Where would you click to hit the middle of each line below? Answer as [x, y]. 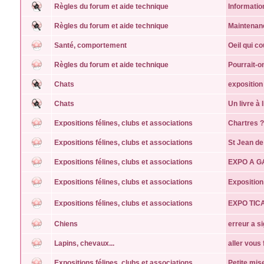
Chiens [66, 224]
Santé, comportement [90, 45]
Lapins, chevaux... [84, 243]
